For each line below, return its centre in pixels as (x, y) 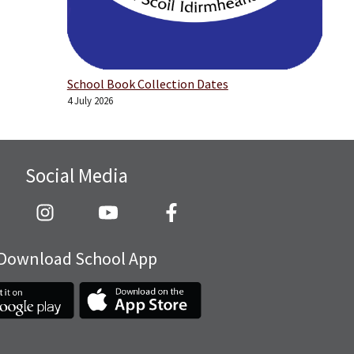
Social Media (77, 175)
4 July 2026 (90, 100)
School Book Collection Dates (147, 83)
